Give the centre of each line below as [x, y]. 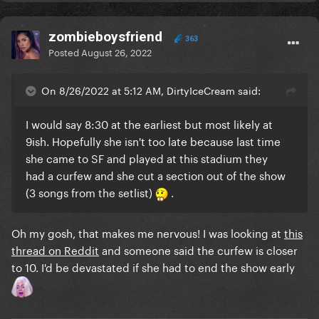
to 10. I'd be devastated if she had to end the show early [153, 267]
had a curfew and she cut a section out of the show [156, 175]
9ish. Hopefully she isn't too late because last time [153, 141]
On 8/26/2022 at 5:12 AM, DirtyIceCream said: [151, 90]
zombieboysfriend [105, 37]
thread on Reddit [55, 250]
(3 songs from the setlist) [90, 192]
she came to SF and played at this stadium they [147, 158]
